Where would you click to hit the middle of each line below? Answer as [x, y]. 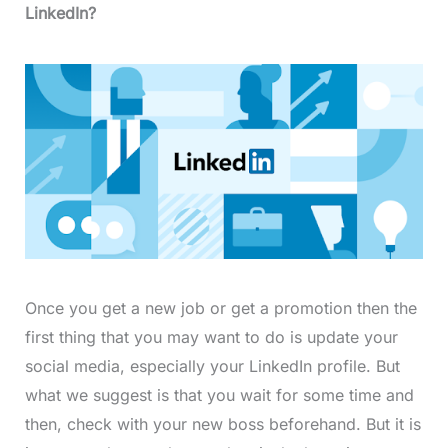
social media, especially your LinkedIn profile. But [212, 366]
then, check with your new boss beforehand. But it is [222, 424]
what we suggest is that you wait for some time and [219, 395]
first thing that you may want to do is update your [211, 337]
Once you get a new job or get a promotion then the [220, 308]
